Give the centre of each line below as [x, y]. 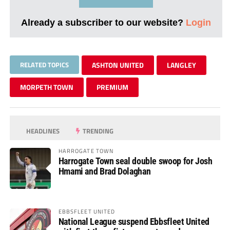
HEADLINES [42, 131]
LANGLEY [181, 65]
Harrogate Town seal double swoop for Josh [135, 161]
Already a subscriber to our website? [103, 22]
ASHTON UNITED [118, 65]
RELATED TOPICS [44, 64]
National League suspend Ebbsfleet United [134, 221]
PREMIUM [112, 87]
